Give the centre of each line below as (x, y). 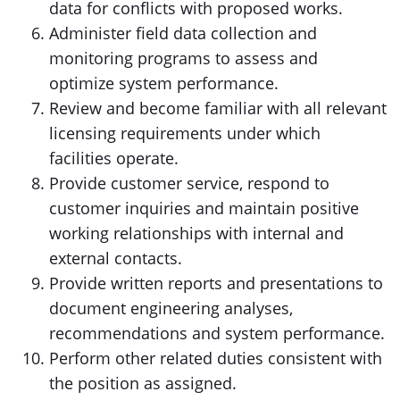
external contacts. (116, 258)
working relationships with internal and (196, 233)
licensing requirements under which (185, 133)
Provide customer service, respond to (189, 183)
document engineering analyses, (171, 308)
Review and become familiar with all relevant (218, 108)
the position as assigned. (143, 383)
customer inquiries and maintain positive (204, 208)
